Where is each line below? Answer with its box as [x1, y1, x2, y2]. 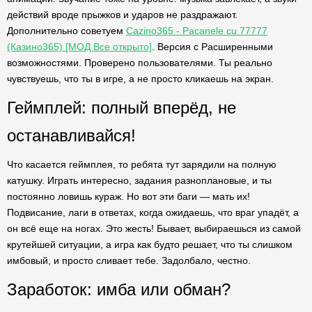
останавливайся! [7, 126, 136, 145]
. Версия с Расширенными [152, 41, 273, 52]
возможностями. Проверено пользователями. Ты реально [7, 57, 272, 68]
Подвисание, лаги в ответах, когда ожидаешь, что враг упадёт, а [7, 207, 299, 218]
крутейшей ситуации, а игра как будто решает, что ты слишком [7, 239, 292, 250]
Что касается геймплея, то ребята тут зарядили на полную [7, 159, 276, 170]
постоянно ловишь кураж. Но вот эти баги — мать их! [7, 191, 250, 202]
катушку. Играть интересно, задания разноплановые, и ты [7, 175, 272, 186]
